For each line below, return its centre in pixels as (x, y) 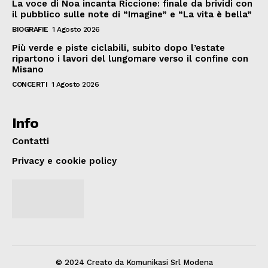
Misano (28, 69)
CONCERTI (30, 84)
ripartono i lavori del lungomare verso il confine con (130, 58)
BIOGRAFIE (30, 29)
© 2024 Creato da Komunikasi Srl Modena (134, 262)
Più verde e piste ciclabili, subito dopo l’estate (118, 48)
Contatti (31, 141)
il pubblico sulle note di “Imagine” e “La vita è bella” (132, 14)
